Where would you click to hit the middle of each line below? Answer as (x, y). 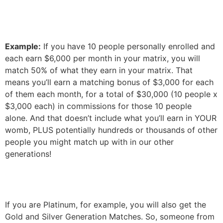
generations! (28, 154)
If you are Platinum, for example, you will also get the (106, 205)
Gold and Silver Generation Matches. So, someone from (110, 217)
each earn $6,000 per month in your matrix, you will (103, 58)
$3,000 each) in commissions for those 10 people (98, 106)
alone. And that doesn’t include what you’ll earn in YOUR (111, 118)
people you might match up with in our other (89, 142)
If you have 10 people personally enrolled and (128, 46)
